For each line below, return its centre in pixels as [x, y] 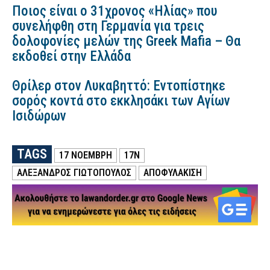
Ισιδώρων [39, 116]
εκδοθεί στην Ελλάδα [71, 57]
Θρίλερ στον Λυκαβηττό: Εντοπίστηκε [119, 86]
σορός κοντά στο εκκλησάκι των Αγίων [121, 101]
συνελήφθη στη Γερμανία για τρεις [108, 27]
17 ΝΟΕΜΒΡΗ [86, 155]
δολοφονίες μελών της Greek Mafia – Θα [126, 42]
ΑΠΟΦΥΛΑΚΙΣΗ [173, 173]
